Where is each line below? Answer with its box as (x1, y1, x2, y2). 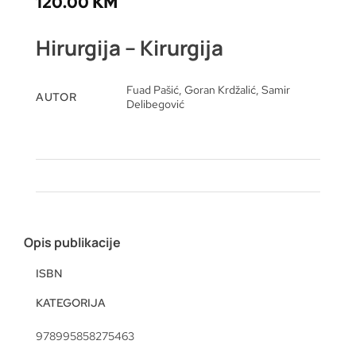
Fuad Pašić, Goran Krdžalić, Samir (126, 83, 291, 98)
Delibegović (126, 97, 185, 112)
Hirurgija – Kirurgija (36, 33, 223, 63)
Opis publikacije (24, 234, 121, 252)
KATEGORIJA (36, 296, 106, 311)
